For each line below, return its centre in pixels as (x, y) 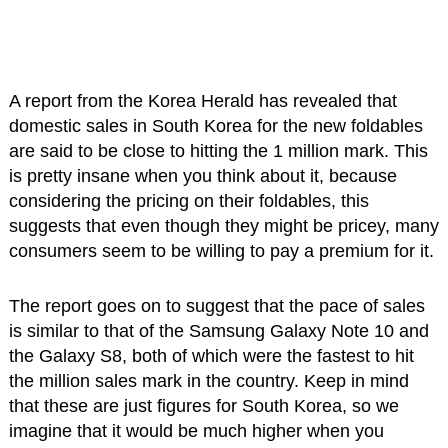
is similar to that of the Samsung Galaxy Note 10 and (218, 330)
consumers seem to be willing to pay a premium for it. (221, 250)
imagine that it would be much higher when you (196, 430)
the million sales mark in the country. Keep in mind (208, 380)
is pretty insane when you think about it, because (202, 175)
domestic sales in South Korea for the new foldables (215, 125)
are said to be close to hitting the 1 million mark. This (218, 150)
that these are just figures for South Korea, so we (203, 405)
